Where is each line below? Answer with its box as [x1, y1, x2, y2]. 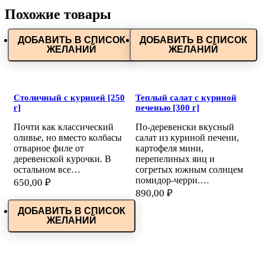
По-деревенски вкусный [135, 122, 234, 132]
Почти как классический [14, 122, 114, 132]
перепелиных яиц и [135, 154, 215, 164]
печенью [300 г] [135, 103, 199, 113]
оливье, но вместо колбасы [14, 132, 122, 143]
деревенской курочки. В [14, 154, 111, 164]
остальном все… [14, 164, 80, 175]
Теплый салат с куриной [135, 93, 237, 103]
